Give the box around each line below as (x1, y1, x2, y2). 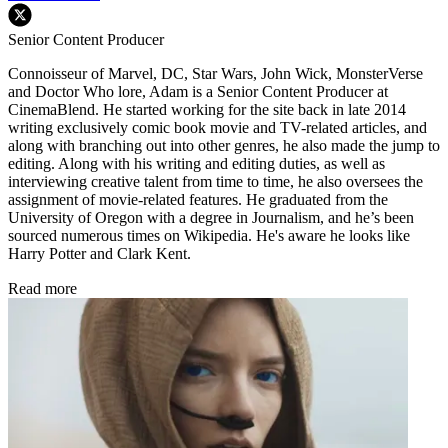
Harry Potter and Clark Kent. (8, 245, 191, 263)
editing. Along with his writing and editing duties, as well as (8, 155, 385, 173)
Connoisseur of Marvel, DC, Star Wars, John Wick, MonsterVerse (8, 65, 423, 83)
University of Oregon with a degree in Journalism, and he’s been (8, 209, 414, 227)
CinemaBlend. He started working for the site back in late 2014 (8, 101, 406, 119)
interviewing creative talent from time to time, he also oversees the (8, 173, 423, 191)
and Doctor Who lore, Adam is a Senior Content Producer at (8, 83, 388, 101)
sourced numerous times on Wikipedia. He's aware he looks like (8, 227, 410, 245)
